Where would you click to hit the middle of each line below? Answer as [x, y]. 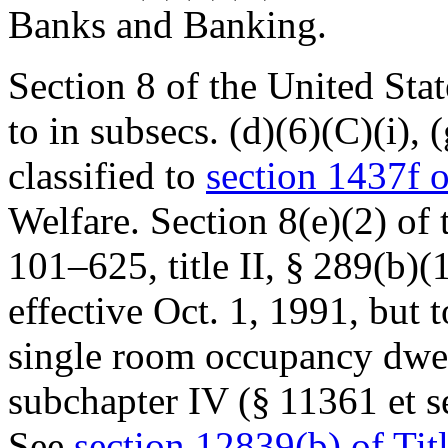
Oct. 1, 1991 [251, 310]
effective [80, 310]
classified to [107, 175]
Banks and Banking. [167, 24]
